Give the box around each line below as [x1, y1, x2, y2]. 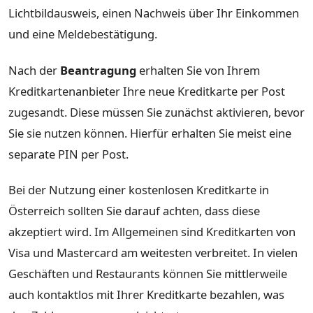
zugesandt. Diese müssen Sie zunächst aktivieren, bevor [8, 103, 305, 120]
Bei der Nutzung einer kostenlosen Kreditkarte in [8, 182, 269, 198]
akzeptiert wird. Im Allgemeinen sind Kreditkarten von [8, 224, 296, 240]
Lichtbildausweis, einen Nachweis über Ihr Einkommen [8, 5, 299, 22]
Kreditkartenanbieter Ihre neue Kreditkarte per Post [8, 82, 285, 99]
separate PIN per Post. [8, 145, 129, 162]
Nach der [8, 61, 60, 78]
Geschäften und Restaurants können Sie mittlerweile [8, 265, 287, 282]
